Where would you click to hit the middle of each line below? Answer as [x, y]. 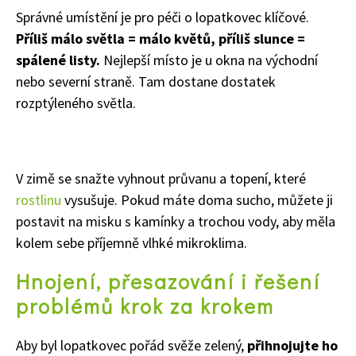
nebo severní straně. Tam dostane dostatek [146, 81]
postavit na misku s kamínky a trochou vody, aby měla [176, 221]
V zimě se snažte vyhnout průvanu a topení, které [161, 178]
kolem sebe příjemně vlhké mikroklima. [132, 242]
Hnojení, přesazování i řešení [168, 281]
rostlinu [39, 199]
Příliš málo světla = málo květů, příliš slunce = [161, 38]
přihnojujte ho [292, 345]
